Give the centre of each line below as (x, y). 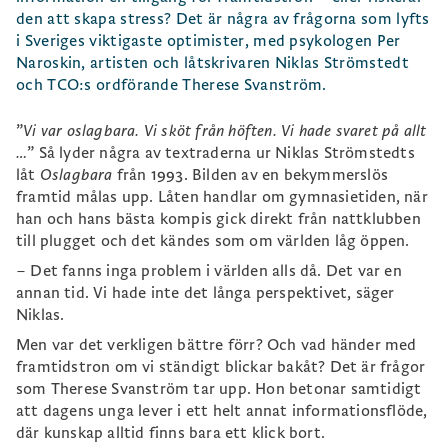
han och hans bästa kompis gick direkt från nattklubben (218, 219)
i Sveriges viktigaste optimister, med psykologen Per (208, 41)
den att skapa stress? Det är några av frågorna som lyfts (223, 19)
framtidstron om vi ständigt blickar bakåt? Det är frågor (221, 367)
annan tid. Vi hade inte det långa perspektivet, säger (205, 293)
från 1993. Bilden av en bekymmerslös (250, 175)
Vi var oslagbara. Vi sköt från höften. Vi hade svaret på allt (225, 131)
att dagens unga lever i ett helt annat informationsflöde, (222, 411)
